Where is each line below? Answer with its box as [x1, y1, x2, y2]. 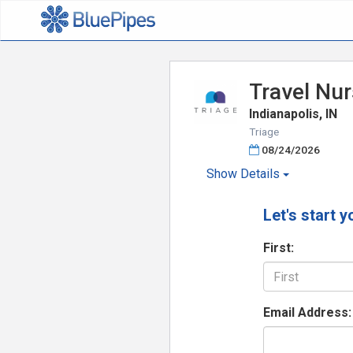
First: [263, 240, 295, 255]
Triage [248, 125, 279, 138]
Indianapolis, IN [248, 106, 337, 121]
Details [236, 166, 283, 181]
